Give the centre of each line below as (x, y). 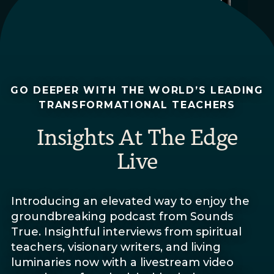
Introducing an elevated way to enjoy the (130, 202)
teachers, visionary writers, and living (116, 247)
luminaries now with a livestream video (122, 263)
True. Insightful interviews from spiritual (126, 232)
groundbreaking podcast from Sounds (122, 217)
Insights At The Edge (137, 137)
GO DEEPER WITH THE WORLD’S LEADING (137, 90)
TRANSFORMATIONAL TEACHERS (137, 105)
